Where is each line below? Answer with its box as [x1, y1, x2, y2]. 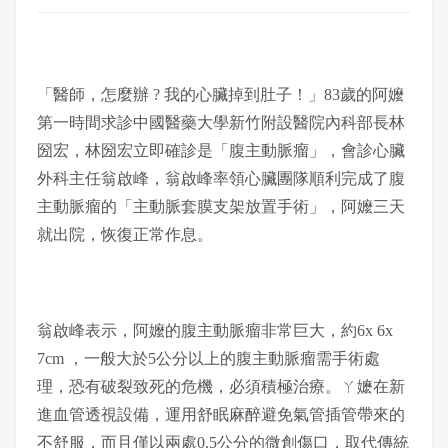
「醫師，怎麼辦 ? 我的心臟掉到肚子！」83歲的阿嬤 [36, 86, 404, 103]
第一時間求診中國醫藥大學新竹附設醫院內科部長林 [36, 114, 405, 131]
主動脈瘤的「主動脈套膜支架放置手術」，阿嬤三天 [36, 198, 405, 215]
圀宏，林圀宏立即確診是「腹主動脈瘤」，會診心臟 [36, 142, 405, 159]
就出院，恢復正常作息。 [36, 226, 213, 243]
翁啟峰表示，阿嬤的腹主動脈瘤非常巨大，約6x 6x [36, 322, 393, 339]
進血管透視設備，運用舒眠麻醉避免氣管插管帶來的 [36, 406, 405, 423]
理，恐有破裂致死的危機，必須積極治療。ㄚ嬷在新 [36, 378, 405, 395]
